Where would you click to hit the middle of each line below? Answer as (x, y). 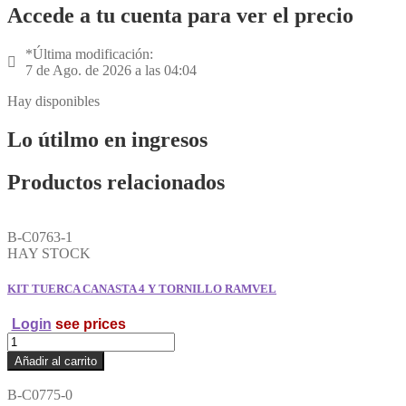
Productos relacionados (116, 183)
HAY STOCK (49, 253)
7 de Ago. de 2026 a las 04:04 (111, 71)
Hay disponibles (53, 101)
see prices (88, 324)
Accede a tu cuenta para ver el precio (180, 16)
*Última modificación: (89, 54)
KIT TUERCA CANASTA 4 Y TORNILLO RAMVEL (142, 289)
